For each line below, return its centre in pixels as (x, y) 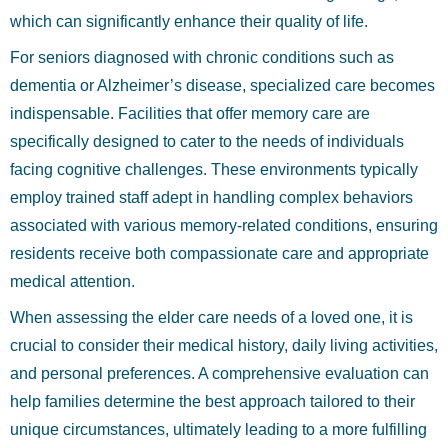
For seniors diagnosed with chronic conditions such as (202, 57)
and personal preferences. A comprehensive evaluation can (219, 373)
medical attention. (72, 281)
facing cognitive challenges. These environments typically (214, 169)
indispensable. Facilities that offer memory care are (190, 113)
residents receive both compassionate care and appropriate (219, 253)
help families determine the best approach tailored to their (212, 401)
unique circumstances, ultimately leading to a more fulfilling (218, 429)
